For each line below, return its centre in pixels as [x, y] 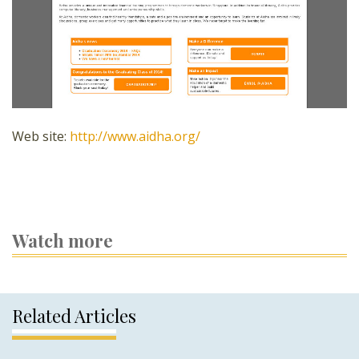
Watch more [63, 240]
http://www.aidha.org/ [135, 136]
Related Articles [74, 315]
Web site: [41, 136]
